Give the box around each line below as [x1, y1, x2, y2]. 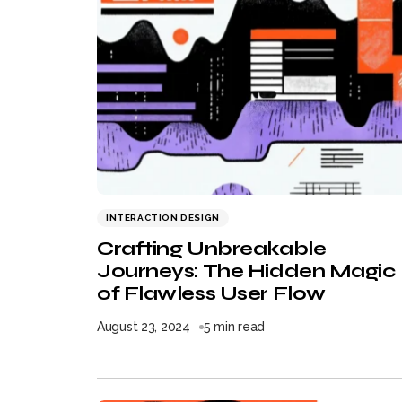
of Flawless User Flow [97, 282, 326, 305]
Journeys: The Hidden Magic [97, 259, 396, 283]
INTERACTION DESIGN [106, 213, 220, 223]
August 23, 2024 [97, 319, 190, 334]
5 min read [203, 319, 266, 334]
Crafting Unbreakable [97, 237, 327, 260]
